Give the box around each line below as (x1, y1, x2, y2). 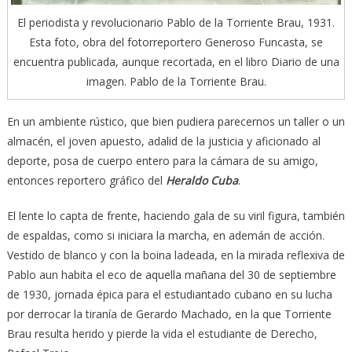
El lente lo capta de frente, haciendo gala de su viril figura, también (6, 208, 345, 224)
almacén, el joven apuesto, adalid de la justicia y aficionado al (6, 134, 321, 149)
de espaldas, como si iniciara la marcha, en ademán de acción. (6, 228, 324, 244)
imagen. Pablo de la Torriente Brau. (86, 74, 266, 90)
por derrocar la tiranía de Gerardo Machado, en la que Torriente (6, 306, 332, 322)
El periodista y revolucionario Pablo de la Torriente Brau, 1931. (17, 15, 335, 31)
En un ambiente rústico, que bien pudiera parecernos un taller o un (6, 114, 345, 130)
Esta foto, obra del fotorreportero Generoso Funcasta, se (29, 35, 323, 50)
